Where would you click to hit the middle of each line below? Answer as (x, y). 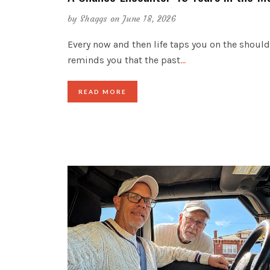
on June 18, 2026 (143, 19)
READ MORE (102, 92)
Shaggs (94, 19)
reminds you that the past (124, 60)
